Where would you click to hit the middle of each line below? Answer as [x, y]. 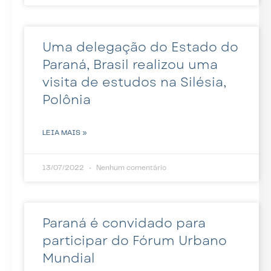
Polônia [67, 100]
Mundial [69, 258]
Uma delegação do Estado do [140, 47]
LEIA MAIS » [65, 132]
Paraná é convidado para [124, 223]
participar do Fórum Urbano [135, 240]
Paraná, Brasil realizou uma [130, 64]
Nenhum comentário [130, 168]
